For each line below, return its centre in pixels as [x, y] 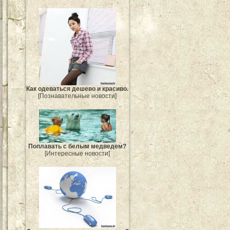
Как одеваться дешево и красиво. [78, 89]
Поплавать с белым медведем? [78, 147]
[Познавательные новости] [78, 96]
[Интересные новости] [78, 154]
